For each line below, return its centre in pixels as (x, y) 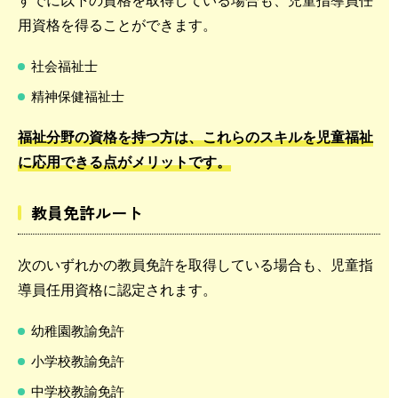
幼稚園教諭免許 (78, 330)
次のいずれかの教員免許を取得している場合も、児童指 (195, 264)
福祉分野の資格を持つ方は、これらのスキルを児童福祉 (195, 136)
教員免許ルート (87, 212)
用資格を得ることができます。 (117, 24)
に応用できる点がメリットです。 (124, 161)
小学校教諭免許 (78, 360)
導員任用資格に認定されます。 (117, 289)
